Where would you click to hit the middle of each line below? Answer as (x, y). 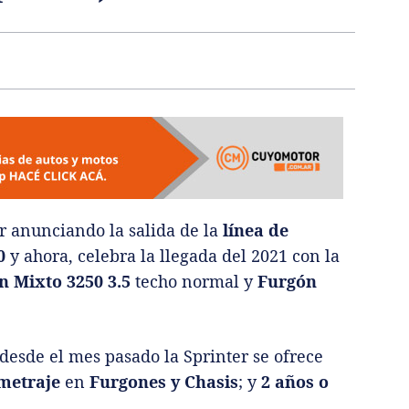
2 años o (295, 381)
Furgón (287, 281)
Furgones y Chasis (164, 381)
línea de (256, 230)
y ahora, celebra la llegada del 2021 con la (173, 255)
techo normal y (194, 281)
